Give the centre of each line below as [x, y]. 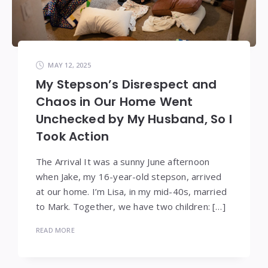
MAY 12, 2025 [69, 65]
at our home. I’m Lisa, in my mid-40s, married [132, 191]
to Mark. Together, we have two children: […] [131, 206]
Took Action [73, 136]
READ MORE [55, 230]
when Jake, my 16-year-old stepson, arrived [129, 176]
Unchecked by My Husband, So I [134, 119]
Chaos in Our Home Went [115, 101]
